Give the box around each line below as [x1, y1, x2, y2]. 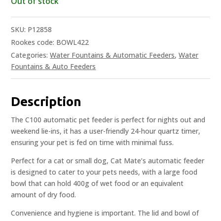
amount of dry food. [11, 190, 76, 200]
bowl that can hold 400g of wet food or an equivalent [11, 179, 184, 188]
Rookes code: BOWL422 [11, 37, 89, 47]
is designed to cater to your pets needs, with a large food [11, 167, 198, 177]
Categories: [11, 50, 50, 60]
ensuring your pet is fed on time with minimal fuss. [11, 138, 174, 147]
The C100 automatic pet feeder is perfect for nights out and [11, 115, 206, 125]
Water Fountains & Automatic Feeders [50, 50, 175, 60]
